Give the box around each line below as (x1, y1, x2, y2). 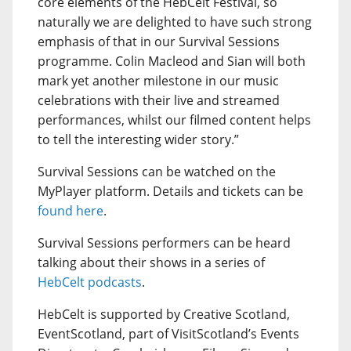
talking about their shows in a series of (38, 254, 265, 271)
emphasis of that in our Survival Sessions (38, 33, 280, 50)
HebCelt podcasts (38, 273, 142, 291)
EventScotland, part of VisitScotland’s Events (38, 325, 299, 342)
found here (38, 202, 103, 219)
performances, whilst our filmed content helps (38, 111, 311, 128)
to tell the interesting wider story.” (38, 131, 239, 148)
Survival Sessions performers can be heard (38, 234, 291, 251)
